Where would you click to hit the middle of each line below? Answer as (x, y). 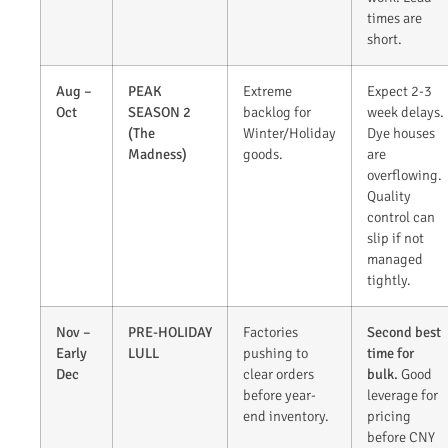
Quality (389, 196)
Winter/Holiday (289, 133)
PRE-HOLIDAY (170, 332)
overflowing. (404, 175)
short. (384, 39)
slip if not (395, 238)
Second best (404, 332)
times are (394, 18)
